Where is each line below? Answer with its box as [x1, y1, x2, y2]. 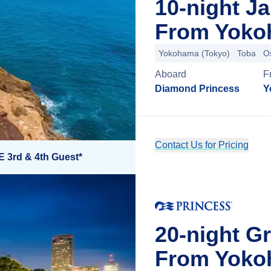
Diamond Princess [155, 83, 240, 94]
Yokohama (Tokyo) [158, 48, 230, 58]
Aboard [155, 69, 186, 79]
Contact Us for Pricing [155, 140, 249, 150]
